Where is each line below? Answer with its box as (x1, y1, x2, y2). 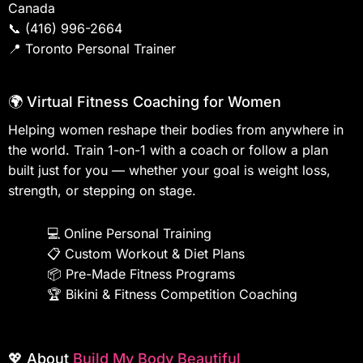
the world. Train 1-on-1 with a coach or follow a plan (8, 141, 328, 158)
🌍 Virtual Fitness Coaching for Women (8, 92, 281, 110)
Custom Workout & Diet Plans (65, 245, 245, 262)
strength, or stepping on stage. (8, 181, 196, 199)
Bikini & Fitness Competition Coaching (66, 285, 297, 302)
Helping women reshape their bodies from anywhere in (8, 121, 344, 138)
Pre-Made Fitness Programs (66, 265, 235, 282)
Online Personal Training (64, 224, 211, 241)
